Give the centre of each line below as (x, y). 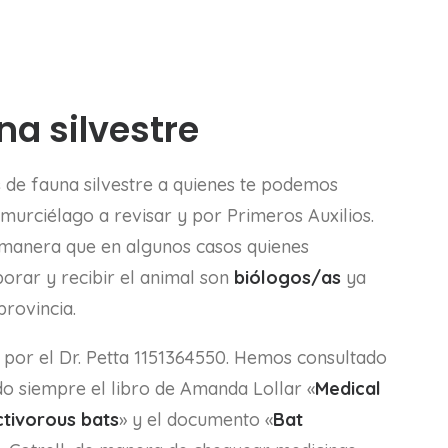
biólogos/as (287, 277)
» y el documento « (196, 419)
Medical (348, 388)
